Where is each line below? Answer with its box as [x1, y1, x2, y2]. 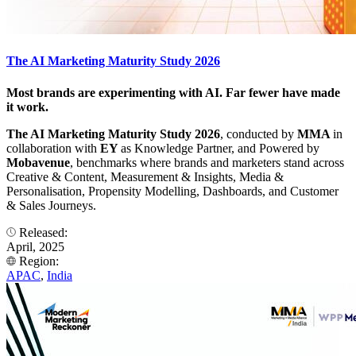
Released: [16, 225, 71, 239]
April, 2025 [6, 239, 64, 253]
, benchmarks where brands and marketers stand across [70, 155, 344, 169]
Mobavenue [6, 155, 70, 169]
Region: [16, 253, 62, 268]
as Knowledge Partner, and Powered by [121, 141, 319, 155]
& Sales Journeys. [6, 198, 96, 212]
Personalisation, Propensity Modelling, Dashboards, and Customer [6, 184, 339, 198]
